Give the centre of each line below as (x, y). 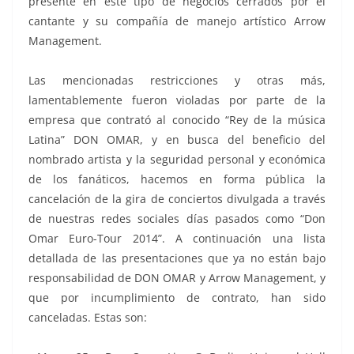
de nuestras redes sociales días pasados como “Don (177, 218)
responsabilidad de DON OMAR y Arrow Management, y (177, 278)
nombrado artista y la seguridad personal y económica (177, 159)
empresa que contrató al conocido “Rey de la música (177, 120)
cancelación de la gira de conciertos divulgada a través (177, 199)
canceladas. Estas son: (88, 317)
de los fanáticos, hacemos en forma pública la (177, 179)
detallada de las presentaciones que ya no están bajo (177, 258)
